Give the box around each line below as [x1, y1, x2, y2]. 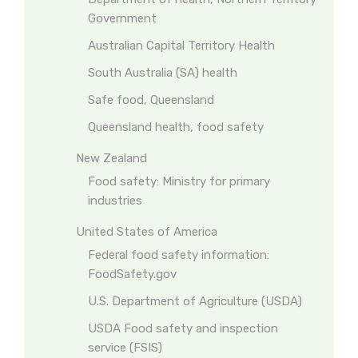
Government [88, 11, 157, 26]
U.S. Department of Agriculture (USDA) [88, 294, 302, 308]
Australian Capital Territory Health [88, 38, 275, 53]
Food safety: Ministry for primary [88, 174, 270, 189]
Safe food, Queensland [88, 93, 214, 107]
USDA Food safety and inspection [88, 321, 278, 336]
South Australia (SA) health [88, 66, 237, 80]
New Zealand [76, 151, 147, 165]
